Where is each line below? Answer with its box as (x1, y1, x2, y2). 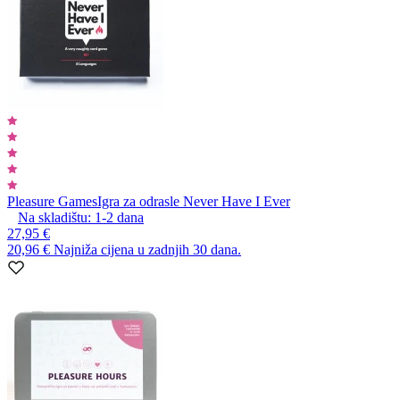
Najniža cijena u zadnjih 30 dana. (54, 241, 241, 257)
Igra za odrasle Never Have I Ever (97, 193, 290, 209)
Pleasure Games (7, 193, 97, 209)
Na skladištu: (18, 209, 91, 225)
